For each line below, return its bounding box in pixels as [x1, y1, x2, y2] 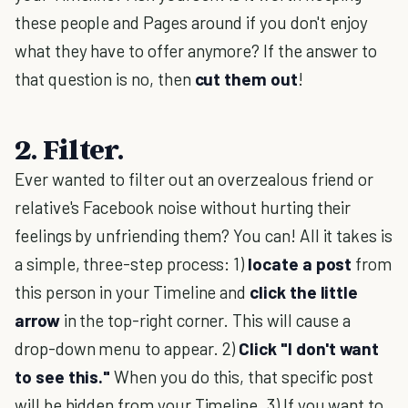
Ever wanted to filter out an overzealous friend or [15, 168, 374, 189]
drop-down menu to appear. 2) [15, 338, 240, 359]
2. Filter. [15, 131, 123, 166]
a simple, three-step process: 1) [15, 253, 249, 274]
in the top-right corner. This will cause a [59, 310, 352, 331]
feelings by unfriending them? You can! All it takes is [15, 225, 393, 246]
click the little [250, 281, 359, 302]
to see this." [15, 366, 115, 387]
